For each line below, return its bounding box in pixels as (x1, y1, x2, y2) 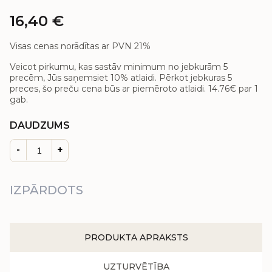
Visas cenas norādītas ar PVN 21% (10, 41, 151, 52)
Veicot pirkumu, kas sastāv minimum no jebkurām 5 (10, 61, 228, 72)
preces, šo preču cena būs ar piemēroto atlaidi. (10, 83, 208, 94)
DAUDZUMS (10, 120, 70, 131)
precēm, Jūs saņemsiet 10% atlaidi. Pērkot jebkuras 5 (10, 72, 232, 83)
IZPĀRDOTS (10, 183, 83, 197)
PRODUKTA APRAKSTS (84, 232, 188, 243)
